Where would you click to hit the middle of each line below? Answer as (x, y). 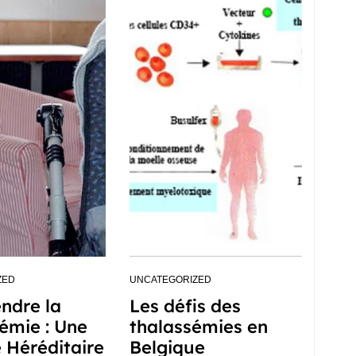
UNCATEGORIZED (170, 280)
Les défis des (185, 306)
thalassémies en (198, 327)
